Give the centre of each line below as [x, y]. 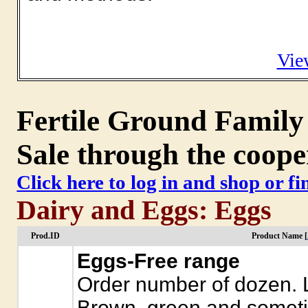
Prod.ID [45, 236]
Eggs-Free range [158, 261]
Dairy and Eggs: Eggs [144, 210]
